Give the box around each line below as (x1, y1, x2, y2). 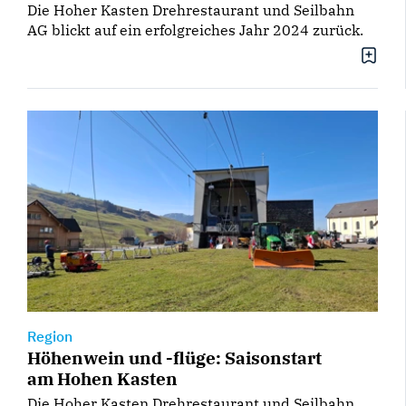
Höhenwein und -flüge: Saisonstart (27, 345, 322, 369)
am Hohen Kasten (27, 366, 178, 390)
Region (27, 326, 72, 345)
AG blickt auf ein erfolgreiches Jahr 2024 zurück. (27, 21, 363, 40)
